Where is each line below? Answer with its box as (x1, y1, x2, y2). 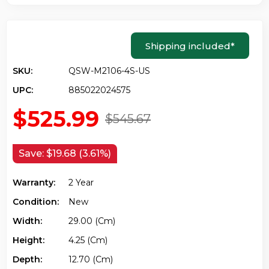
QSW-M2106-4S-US (68, 65, 150, 76)
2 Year (68, 177, 94, 188)
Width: (13, 216, 42, 226)
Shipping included (145, 40, 231, 52)
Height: (13, 235, 44, 246)
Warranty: (13, 177, 55, 188)
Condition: (13, 196, 59, 207)
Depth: (13, 254, 42, 265)
